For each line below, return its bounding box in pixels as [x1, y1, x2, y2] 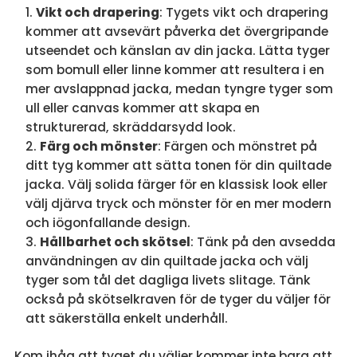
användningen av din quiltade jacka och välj [25, 253, 308, 270]
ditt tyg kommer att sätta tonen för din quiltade [25, 157, 331, 175]
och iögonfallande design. [25, 214, 190, 232]
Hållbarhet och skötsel [39, 233, 190, 251]
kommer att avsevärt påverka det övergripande [25, 23, 328, 41]
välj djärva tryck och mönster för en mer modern [25, 195, 331, 213]
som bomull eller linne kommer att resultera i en [25, 61, 324, 79]
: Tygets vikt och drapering [159, 4, 328, 22]
